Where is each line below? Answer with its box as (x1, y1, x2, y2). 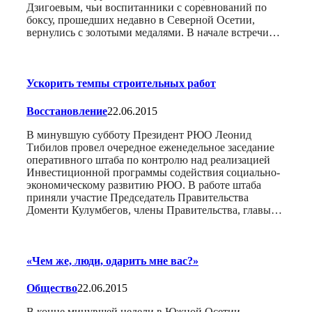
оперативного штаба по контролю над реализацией (26, 153, 270, 166)
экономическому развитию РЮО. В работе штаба (26, 178, 261, 191)
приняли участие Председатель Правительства (26, 191, 249, 203)
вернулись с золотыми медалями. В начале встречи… (26, 26, 280, 39)
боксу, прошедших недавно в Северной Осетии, (26, 14, 255, 26)
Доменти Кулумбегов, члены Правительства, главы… (26, 203, 282, 216)
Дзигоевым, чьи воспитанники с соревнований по (26, 1, 267, 14)
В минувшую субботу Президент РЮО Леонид (26, 128, 251, 141)
